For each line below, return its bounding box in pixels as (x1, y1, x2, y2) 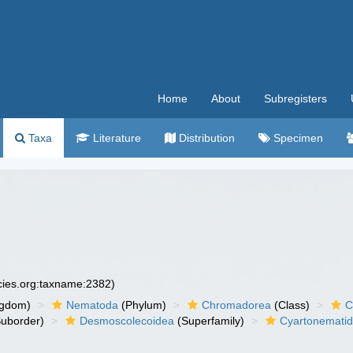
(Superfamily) (174, 314, 245, 327)
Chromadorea (202, 299, 272, 311)
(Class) (271, 299, 310, 311)
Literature (90, 132, 141, 144)
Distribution (176, 132, 235, 144)
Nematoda (66, 299, 119, 311)
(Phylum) (118, 299, 167, 311)
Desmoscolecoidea (80, 314, 175, 327)
